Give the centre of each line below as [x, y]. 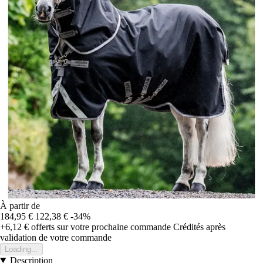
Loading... [21, 249]
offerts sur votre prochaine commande [100, 227]
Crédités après [199, 227]
